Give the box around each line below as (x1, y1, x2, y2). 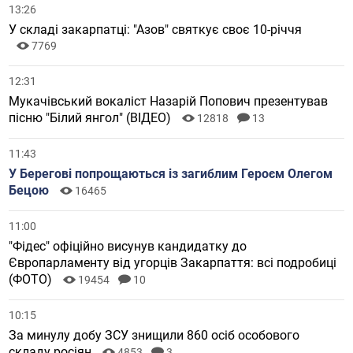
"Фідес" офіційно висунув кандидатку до (9, 239, 247, 255)
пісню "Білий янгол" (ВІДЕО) (9, 110, 175, 126)
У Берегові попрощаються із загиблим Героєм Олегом (9, 166, 333, 182)
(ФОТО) (9, 272, 56, 288)
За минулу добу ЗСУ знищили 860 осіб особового (9, 328, 300, 344)
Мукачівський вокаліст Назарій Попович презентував (9, 94, 329, 110)
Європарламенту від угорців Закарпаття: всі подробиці (9, 255, 337, 271)
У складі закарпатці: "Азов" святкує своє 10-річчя (9, 22, 303, 38)
